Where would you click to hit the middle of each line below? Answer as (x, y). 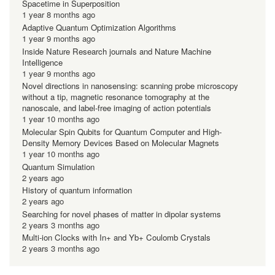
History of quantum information (77, 190)
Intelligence (42, 62)
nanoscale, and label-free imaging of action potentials (117, 108)
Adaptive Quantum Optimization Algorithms (99, 28)
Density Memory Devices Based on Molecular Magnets (121, 142)
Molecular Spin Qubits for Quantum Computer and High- (122, 131)
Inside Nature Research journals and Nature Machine (117, 51)
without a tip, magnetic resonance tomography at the (116, 97)
